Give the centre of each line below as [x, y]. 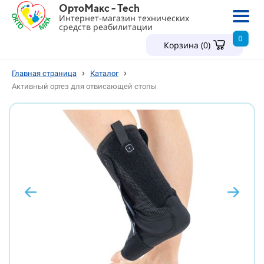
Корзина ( [183, 45]
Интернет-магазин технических [124, 18]
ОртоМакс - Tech [99, 8]
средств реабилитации [106, 27]
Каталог [104, 73]
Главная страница [44, 73]
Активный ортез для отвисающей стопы [84, 86]
